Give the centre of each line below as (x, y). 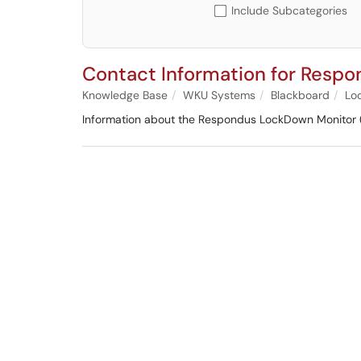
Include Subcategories (289, 10)
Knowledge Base (125, 95)
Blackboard (300, 95)
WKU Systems (219, 95)
